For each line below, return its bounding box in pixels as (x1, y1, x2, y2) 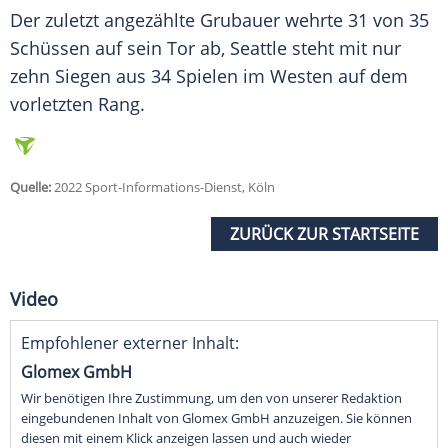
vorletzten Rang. (10, 92, 145, 117)
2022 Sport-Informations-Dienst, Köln (51, 178, 275, 197)
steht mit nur (287, 36, 401, 61)
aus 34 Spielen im (111, 64, 270, 89)
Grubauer (200, 8, 280, 33)
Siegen (55, 64, 111, 89)
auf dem (333, 64, 408, 89)
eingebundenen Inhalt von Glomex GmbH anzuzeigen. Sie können (21, 409, 412, 428)
